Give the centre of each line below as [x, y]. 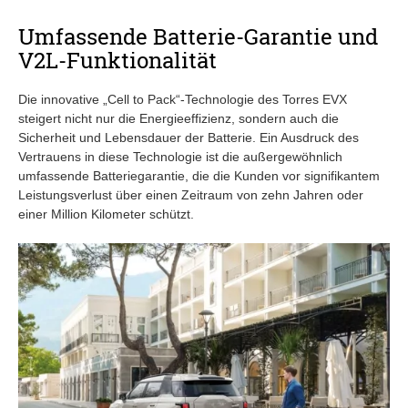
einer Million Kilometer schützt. [106, 214]
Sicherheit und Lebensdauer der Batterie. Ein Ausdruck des [189, 137]
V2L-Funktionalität [117, 60]
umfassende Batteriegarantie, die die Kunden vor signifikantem [199, 175]
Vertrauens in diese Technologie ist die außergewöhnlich [180, 156]
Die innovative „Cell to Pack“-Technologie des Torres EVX [183, 99]
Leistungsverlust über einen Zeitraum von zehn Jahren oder [191, 194]
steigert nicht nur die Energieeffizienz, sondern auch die [178, 118]
